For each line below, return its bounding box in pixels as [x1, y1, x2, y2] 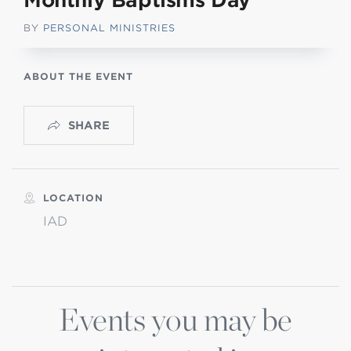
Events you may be [59, 301, 292, 338]
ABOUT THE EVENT [24, 71, 133, 82]
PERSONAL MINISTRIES [43, 22, 175, 34]
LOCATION [43, 192, 103, 204]
